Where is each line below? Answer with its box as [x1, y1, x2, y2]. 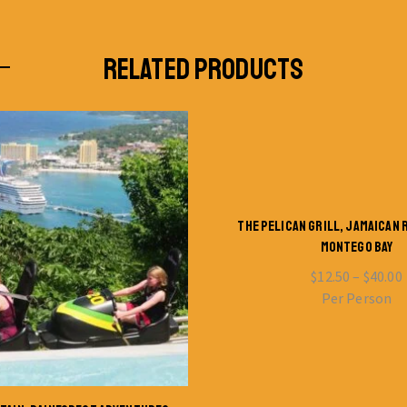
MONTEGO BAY [320, 237, 393, 256]
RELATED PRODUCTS [103, 51, 304, 88]
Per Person [321, 288, 392, 307]
